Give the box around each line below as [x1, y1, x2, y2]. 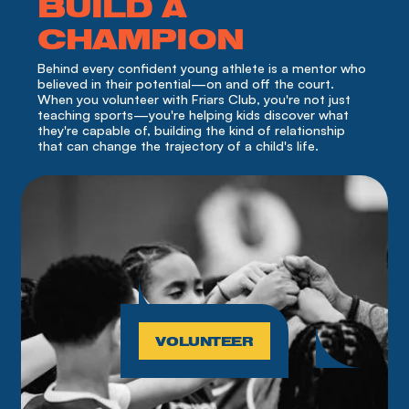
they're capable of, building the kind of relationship [37, 121, 346, 138]
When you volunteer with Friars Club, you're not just [37, 89, 351, 107]
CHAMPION [37, 19, 244, 58]
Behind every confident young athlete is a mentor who [37, 58, 367, 76]
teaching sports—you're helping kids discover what [37, 105, 350, 122]
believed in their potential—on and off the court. [37, 74, 335, 91]
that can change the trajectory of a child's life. [37, 136, 320, 153]
